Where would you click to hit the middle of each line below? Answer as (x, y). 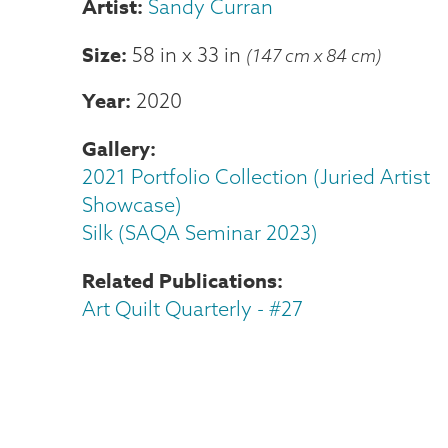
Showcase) (132, 204)
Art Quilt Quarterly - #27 (192, 308)
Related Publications (179, 280)
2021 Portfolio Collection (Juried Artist (256, 176)
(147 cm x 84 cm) (314, 55)
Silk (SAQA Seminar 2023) (200, 232)
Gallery (116, 148)
